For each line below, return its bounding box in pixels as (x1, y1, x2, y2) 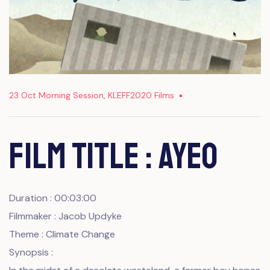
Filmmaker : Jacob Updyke (9, 209, 122, 222)
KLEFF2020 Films (108, 89, 174, 101)
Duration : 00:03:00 (9, 191, 96, 204)
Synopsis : (9, 245, 53, 259)
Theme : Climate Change (9, 227, 115, 240)
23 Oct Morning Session (9, 89, 104, 101)
